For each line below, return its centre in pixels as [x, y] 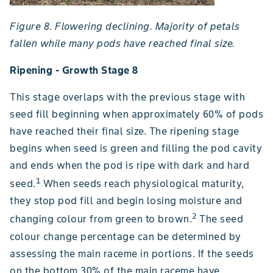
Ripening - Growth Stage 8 [74, 70]
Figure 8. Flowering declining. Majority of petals [125, 27]
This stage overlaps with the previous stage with [127, 97]
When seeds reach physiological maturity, [142, 184]
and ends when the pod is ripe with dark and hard [129, 165]
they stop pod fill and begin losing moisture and [126, 201]
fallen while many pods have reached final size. [122, 44]
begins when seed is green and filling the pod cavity [136, 148]
